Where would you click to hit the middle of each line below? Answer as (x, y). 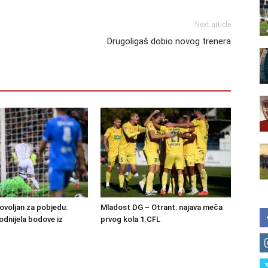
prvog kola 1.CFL (130, 219)
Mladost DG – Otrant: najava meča (162, 207)
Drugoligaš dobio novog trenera (169, 41)
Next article (213, 25)
